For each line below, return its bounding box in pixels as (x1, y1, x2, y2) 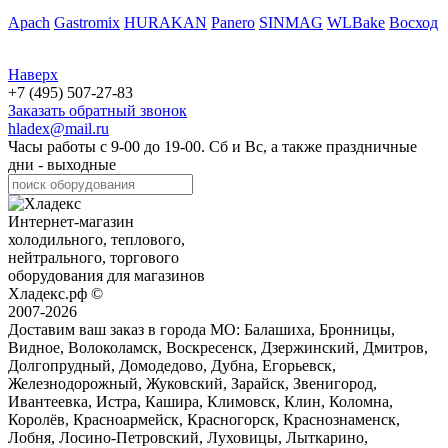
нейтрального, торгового (8, 248, 179, 266)
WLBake (327, 13, 385, 31)
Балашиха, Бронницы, (240, 320, 395, 338)
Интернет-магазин (8, 212, 134, 230)
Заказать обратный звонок (8, 101, 187, 119)
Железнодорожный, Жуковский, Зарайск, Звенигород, (8, 374, 377, 392)
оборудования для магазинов (8, 266, 205, 284)
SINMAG (259, 13, 323, 31)
